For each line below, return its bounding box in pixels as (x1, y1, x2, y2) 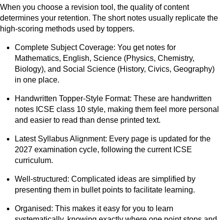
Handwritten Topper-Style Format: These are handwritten (15, 94, 212, 103)
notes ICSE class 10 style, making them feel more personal (15, 105, 219, 113)
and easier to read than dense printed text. (15, 115, 161, 124)
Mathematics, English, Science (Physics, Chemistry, (15, 54, 194, 62)
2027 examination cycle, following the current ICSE (15, 145, 192, 154)
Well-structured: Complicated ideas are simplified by (15, 174, 195, 183)
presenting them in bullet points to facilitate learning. (15, 185, 195, 194)
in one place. (15, 75, 59, 84)
